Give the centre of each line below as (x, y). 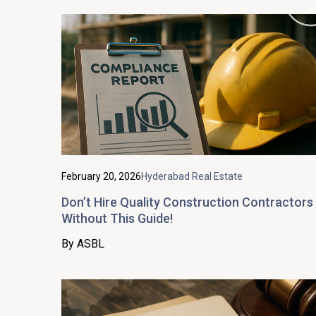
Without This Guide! (117, 218)
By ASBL (83, 243)
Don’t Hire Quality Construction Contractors (187, 202)
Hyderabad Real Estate (192, 176)
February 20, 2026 (101, 176)
